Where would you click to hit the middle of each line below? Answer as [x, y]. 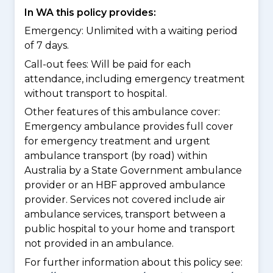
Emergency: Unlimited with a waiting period [131, 31]
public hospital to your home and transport [130, 229]
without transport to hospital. [96, 93]
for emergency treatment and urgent [117, 141]
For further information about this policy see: [133, 262]
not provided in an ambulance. [99, 244]
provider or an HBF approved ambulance [125, 185]
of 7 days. [47, 46]
